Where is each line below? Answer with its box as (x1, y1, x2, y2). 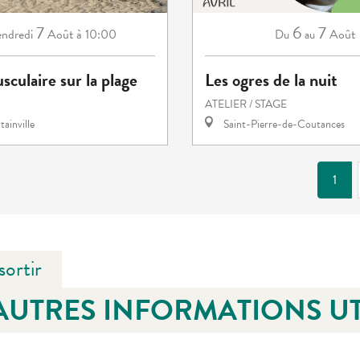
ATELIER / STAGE (205, 95, 287, 112)
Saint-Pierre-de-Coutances (221, 115, 345, 133)
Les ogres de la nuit (205, 66, 337, 93)
